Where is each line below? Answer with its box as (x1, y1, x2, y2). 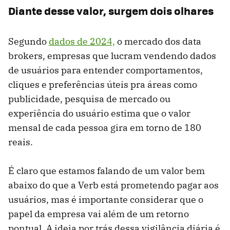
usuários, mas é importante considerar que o (8, 193, 203, 205)
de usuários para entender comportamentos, (8, 64, 203, 76)
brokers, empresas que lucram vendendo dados (8, 49, 216, 62)
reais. (8, 136, 33, 148)
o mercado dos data (115, 35, 201, 47)
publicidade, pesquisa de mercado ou (8, 92, 170, 105)
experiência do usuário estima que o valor (8, 107, 190, 119)
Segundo (8, 35, 49, 47)
